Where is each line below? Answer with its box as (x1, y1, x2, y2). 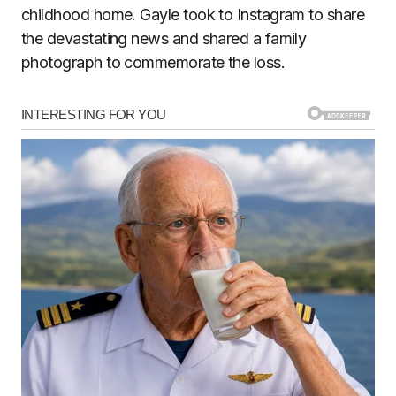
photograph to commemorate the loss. (21, 53, 286, 72)
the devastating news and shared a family (21, 29, 307, 49)
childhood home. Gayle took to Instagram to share (21, 5, 365, 25)
